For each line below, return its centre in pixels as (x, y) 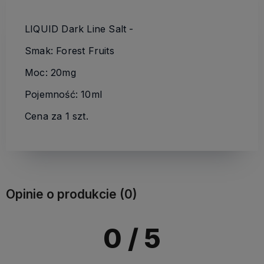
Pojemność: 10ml (63, 95)
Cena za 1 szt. (58, 116)
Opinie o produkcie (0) (72, 194)
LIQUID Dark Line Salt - (79, 29)
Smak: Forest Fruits (70, 51)
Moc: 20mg (50, 73)
